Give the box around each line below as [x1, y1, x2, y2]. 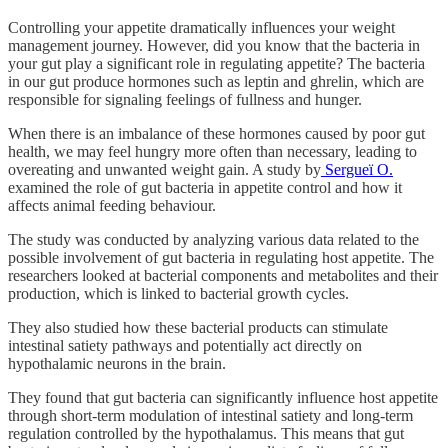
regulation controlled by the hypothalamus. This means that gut [8, 425, 404, 443]
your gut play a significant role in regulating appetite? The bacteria [8, 55, 425, 73]
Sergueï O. [321, 161, 393, 179]
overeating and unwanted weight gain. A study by [8, 161, 321, 179]
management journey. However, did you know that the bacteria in [8, 37, 420, 55]
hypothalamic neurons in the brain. [8, 355, 226, 373]
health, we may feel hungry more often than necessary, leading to [8, 143, 417, 161]
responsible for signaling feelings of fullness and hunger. [8, 91, 362, 109]
